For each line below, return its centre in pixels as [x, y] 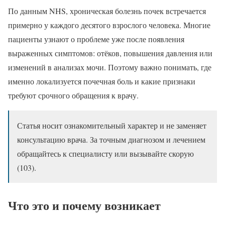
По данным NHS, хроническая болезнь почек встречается [107, 11]
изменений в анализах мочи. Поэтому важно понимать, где [110, 67]
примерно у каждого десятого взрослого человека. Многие [109, 25]
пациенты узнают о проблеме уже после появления [96, 39]
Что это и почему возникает [84, 205]
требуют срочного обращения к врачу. [73, 95]
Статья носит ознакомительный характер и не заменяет [112, 125]
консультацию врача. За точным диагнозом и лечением [111, 139]
